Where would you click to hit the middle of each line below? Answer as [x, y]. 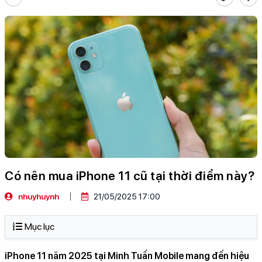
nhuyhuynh [38, 197]
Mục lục [39, 227]
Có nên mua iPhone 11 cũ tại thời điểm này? [130, 176]
